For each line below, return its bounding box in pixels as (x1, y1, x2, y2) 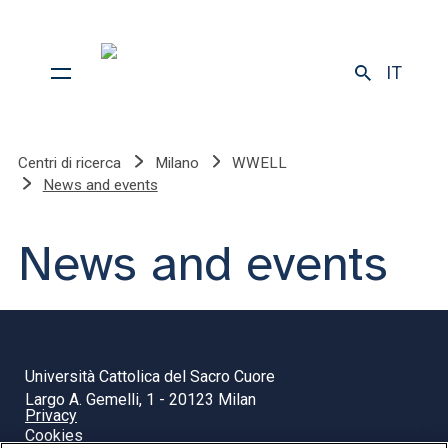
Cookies (25, 426, 83, 445)
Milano (154, 154, 199, 172)
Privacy (25, 406, 77, 425)
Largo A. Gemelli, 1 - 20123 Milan (25, 390, 256, 409)
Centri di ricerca (18, 154, 121, 172)
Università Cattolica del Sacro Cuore (25, 367, 275, 386)
